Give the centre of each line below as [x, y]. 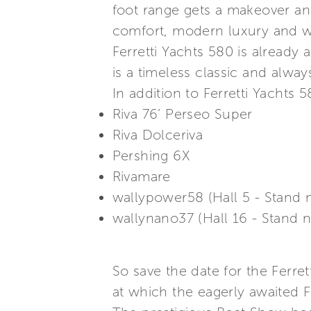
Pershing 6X [151, 155]
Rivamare [141, 176]
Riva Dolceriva [158, 135]
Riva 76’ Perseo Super [182, 114]
